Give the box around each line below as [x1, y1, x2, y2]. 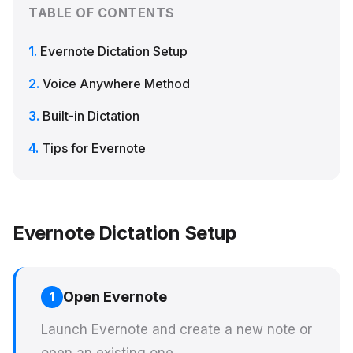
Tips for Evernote [42, 140, 146, 156]
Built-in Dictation [43, 108, 139, 124]
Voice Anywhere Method [43, 76, 190, 91]
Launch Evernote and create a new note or [41, 321, 312, 337]
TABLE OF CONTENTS [28, 5, 175, 20]
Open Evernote [63, 288, 167, 305]
